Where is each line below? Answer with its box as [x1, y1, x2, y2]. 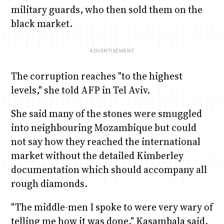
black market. [10, 16, 72, 30]
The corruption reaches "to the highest [10, 69, 182, 83]
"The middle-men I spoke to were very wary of [10, 200, 213, 214]
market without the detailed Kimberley [10, 149, 183, 162]
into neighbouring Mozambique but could [10, 121, 196, 134]
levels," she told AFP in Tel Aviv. [10, 83, 150, 97]
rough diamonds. [10, 177, 87, 190]
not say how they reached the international [10, 135, 200, 148]
